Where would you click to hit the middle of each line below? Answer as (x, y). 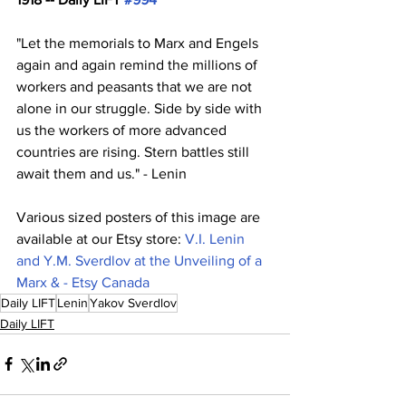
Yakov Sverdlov (133, 302)
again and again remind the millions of (139, 64)
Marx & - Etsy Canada (83, 282)
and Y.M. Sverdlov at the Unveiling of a (141, 260)
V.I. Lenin (217, 238)
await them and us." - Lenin (101, 173)
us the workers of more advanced (123, 130)
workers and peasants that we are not (136, 86)
